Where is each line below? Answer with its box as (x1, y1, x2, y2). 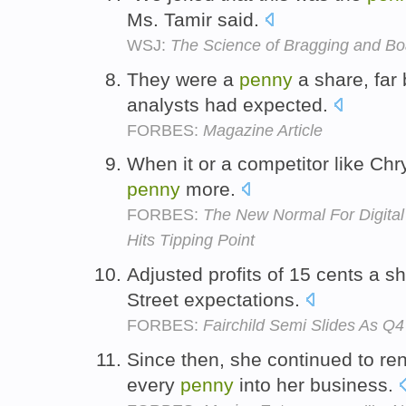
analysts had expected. (127, 93, 333, 115)
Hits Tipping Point (127, 231, 255, 250)
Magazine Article (203, 121, 323, 140)
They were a (127, 68, 239, 90)
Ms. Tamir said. (127, 8, 265, 30)
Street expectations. (127, 289, 305, 311)
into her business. (234, 373, 399, 395)
